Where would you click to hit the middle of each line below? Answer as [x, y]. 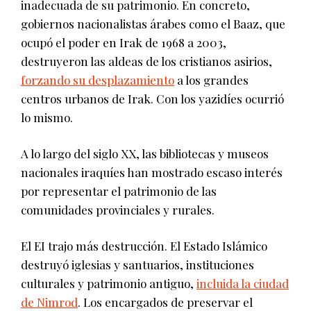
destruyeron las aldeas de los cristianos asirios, [146, 61]
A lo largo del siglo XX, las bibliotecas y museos [145, 153]
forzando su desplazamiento [98, 79]
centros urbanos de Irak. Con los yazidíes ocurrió [152, 98]
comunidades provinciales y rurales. [118, 209]
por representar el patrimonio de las [119, 191]
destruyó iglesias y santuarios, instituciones [137, 264]
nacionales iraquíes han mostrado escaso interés [152, 172]
